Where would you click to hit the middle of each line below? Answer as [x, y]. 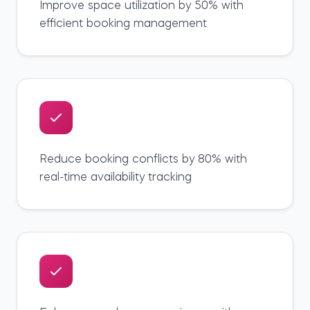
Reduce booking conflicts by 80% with [143, 159]
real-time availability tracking [116, 177]
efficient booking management [123, 24]
